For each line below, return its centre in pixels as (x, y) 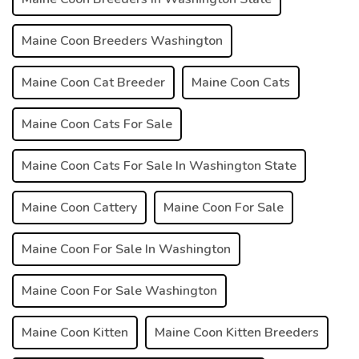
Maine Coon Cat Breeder (93, 82)
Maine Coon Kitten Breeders (237, 332)
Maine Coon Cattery (79, 207)
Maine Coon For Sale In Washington (126, 249)
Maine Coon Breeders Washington (122, 40)
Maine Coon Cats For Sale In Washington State (159, 165)
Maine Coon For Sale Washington (119, 290)
